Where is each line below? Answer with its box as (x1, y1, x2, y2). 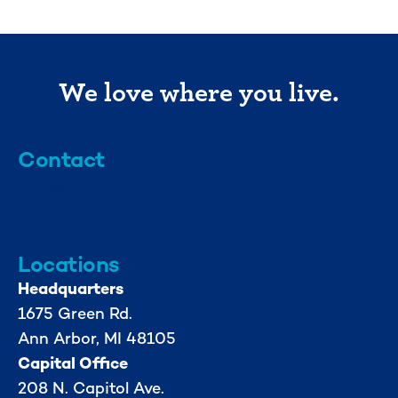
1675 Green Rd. (18, 302, 132, 323)
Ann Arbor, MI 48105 (18, 327, 176, 348)
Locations (18, 249, 120, 278)
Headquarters (18, 277, 123, 298)
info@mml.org (18, 172, 126, 194)
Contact (18, 144, 105, 173)
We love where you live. (59, 70, 339, 110)
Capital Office (18, 352, 128, 373)
